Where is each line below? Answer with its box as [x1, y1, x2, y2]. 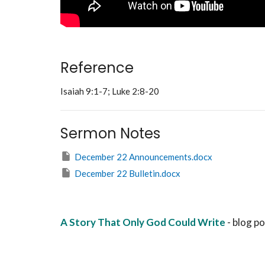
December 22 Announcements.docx [75, 151, 212, 162]
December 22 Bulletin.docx [75, 167, 180, 179]
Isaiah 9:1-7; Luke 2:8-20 [60, 85, 159, 96]
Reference [60, 57, 134, 77]
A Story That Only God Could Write [60, 216, 225, 229]
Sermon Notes [60, 123, 160, 143]
